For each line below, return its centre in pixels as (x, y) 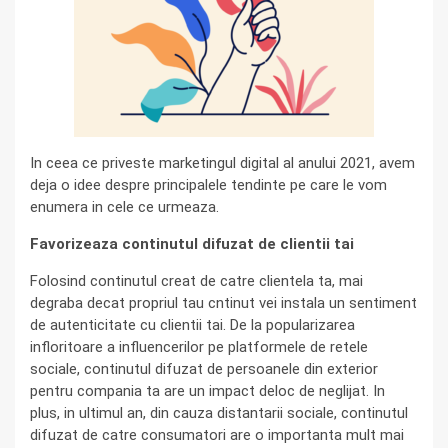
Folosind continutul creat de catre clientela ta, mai (196, 281)
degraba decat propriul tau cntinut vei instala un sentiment (223, 303)
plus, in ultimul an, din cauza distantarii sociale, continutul (219, 413)
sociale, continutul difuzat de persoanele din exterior (204, 369)
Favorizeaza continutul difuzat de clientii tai (192, 244)
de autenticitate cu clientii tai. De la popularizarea (192, 325)
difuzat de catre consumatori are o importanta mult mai (217, 435)
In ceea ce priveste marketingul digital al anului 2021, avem (222, 163)
